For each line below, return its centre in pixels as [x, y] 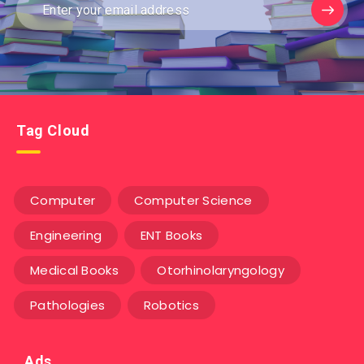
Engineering [66, 236]
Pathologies [68, 305]
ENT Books [171, 236]
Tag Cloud [53, 131]
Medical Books [74, 271]
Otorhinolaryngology [221, 271]
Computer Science [193, 201]
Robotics [171, 305]
